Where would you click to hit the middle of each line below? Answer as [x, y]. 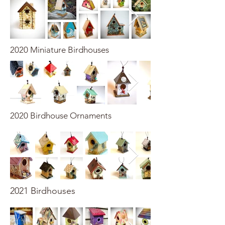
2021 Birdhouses [43, 191]
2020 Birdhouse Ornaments [61, 115]
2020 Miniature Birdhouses [60, 49]
